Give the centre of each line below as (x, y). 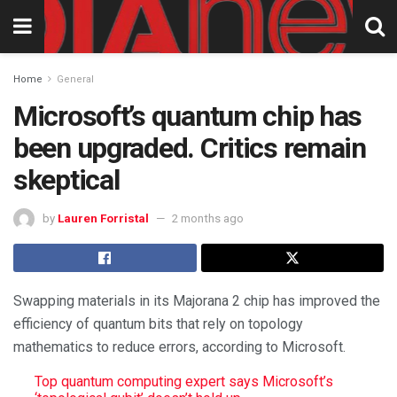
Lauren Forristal (103, 218)
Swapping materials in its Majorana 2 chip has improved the (197, 300)
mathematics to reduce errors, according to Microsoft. (179, 346)
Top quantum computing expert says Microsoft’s (184, 381)
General (75, 79)
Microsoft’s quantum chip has (188, 116)
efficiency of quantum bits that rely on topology (158, 323)
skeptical (66, 180)
